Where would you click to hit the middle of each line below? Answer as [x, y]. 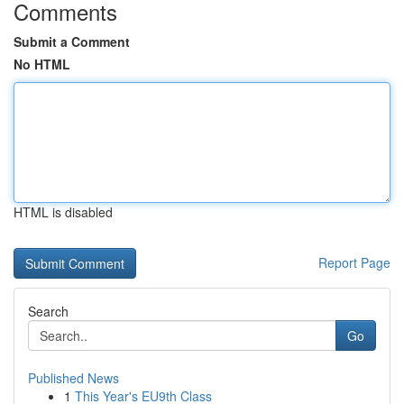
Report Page [354, 262]
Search [48, 311]
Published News [73, 378]
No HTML [42, 64]
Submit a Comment [72, 41]
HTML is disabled [63, 212]
